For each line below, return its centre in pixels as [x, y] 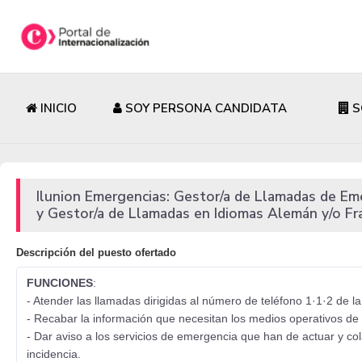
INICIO [57, 109]
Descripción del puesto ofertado [96, 253]
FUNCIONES [60, 283]
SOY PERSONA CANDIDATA [204, 109]
